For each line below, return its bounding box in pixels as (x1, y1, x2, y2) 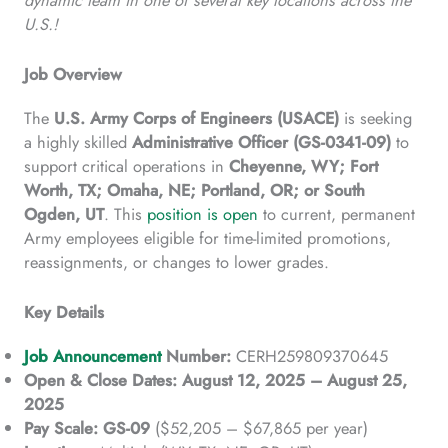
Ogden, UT (24, 202, 104, 227)
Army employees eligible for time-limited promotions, (24, 226, 391, 251)
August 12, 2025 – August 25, (182, 368, 407, 393)
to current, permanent (258, 202, 415, 227)
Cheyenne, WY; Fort (229, 154, 378, 179)
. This (104, 202, 147, 227)
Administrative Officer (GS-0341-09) (132, 130, 391, 155)
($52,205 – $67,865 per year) (150, 416, 368, 441)
